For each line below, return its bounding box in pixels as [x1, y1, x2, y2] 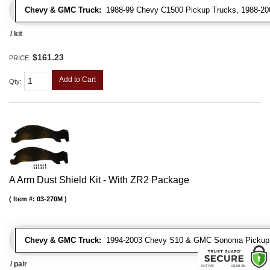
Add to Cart [59, 75, 96, 84]
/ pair [10, 259, 27, 268]
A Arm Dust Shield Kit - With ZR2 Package [9, 174, 189, 185]
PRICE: [9, 54, 33, 62]
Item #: [13, 195, 37, 202]
